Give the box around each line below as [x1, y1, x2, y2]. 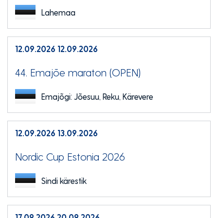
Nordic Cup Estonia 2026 [15, 150, 125, 163]
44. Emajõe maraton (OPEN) [15, 66, 141, 78]
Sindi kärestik [41, 176, 87, 185]
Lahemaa [41, 7, 75, 17]
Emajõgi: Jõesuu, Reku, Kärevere [41, 91, 153, 101]
